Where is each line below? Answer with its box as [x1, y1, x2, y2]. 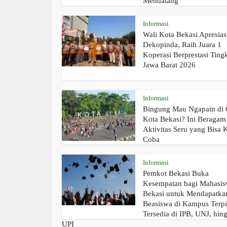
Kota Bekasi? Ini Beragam [143, 115, 226, 124]
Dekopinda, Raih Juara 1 [143, 41, 221, 49]
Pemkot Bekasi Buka [143, 169, 209, 178]
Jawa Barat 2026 [143, 61, 196, 69]
